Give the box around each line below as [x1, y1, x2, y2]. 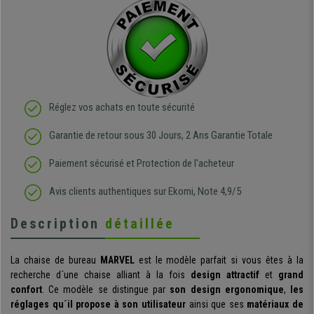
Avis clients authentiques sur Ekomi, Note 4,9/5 [49, 185, 241, 198]
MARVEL [100, 254, 135, 266]
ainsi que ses [186, 299, 247, 310]
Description [11, 215, 105, 233]
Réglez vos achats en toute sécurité [49, 101, 195, 114]
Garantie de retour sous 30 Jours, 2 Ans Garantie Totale [49, 129, 273, 142]
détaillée [105, 215, 175, 233]
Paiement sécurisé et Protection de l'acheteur [49, 157, 234, 170]
